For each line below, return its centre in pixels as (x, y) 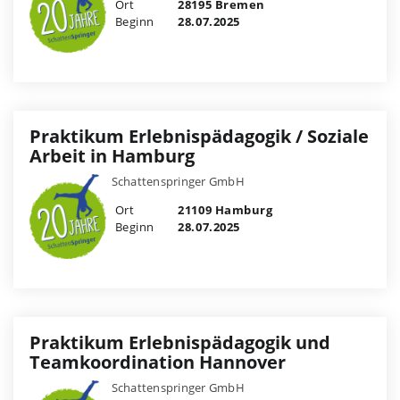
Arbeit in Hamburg (112, 156)
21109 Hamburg (224, 210)
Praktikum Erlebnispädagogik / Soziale (199, 137)
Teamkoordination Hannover (158, 362)
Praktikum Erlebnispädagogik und (180, 343)
